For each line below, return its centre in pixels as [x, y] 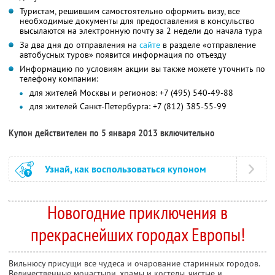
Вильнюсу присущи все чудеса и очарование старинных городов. [134, 263]
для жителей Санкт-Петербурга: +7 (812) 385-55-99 [128, 106]
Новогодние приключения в [137, 212]
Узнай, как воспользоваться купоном [126, 169]
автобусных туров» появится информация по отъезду [123, 54]
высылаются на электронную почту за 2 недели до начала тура [141, 30]
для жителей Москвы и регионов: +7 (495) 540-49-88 [131, 92]
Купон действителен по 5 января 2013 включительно [112, 133]
